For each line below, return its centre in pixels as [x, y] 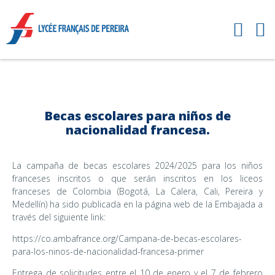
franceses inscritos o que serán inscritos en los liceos [137, 179]
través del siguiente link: [60, 217]
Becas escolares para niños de [137, 115]
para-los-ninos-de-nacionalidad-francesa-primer [108, 252]
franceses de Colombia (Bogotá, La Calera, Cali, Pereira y [137, 192]
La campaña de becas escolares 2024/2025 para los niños [137, 166]
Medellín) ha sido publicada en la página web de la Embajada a [137, 204]
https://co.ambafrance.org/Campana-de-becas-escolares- [127, 239]
